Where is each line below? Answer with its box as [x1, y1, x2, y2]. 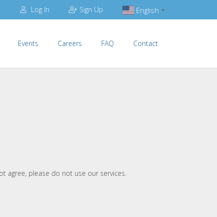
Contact [133, 39, 158, 48]
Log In [29, 5, 50, 14]
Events [18, 39, 39, 48]
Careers [58, 39, 82, 48]
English [136, 5, 159, 15]
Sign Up [77, 5, 104, 14]
